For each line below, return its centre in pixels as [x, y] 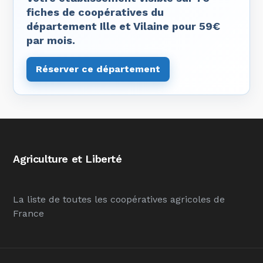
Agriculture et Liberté [68, 159]
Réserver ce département [98, 69]
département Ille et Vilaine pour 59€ [124, 26]
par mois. [51, 40]
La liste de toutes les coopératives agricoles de [119, 199]
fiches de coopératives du [95, 12]
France [29, 213]
